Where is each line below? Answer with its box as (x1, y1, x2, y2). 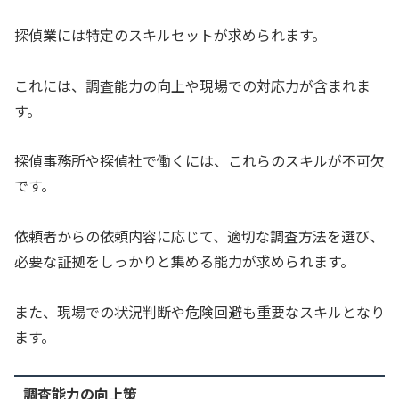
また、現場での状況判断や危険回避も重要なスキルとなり (14, 300, 385, 322)
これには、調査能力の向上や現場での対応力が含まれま (14, 74, 370, 96)
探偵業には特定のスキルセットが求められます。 (14, 23, 326, 45)
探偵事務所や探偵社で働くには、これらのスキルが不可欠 (14, 150, 385, 172)
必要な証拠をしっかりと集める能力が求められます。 (14, 250, 354, 273)
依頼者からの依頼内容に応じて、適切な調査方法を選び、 (14, 225, 384, 248)
